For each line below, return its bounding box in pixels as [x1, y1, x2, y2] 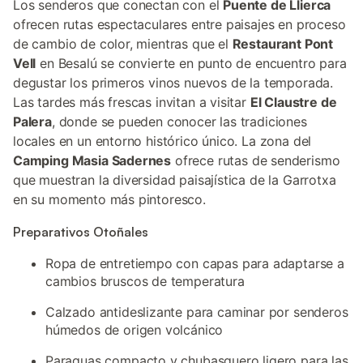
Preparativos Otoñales [13, 224, 148, 240]
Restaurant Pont [232, 36, 334, 52]
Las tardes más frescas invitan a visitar [13, 94, 250, 110]
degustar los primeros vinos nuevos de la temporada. [13, 75, 334, 91]
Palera [13, 113, 52, 130]
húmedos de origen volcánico [45, 322, 224, 338]
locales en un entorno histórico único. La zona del [13, 133, 312, 149]
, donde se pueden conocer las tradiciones [51, 113, 307, 130]
